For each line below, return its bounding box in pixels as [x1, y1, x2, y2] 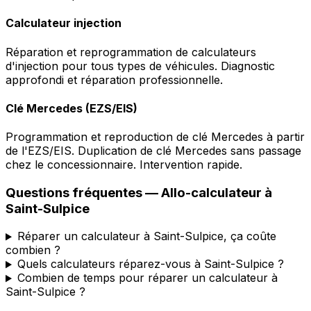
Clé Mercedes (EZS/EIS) [6, 101, 137, 115]
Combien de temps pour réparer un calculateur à [17, 271, 278, 285]
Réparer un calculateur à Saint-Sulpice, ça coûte [17, 229, 276, 244]
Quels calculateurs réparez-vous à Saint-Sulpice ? [17, 257, 284, 271]
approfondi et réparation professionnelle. [6, 72, 223, 87]
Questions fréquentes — [6, 184, 161, 201]
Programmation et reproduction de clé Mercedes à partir [6, 130, 305, 144]
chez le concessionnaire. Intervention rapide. [6, 158, 242, 172]
